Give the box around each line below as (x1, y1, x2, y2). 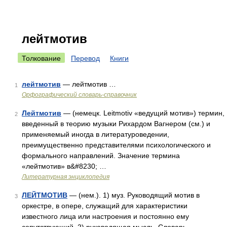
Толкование (22, 54, 61, 62)
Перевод (71, 54, 100, 62)
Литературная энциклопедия (22, 173, 109, 180)
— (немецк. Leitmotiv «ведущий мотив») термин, (61, 109, 224, 117)
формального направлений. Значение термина (22, 152, 180, 160)
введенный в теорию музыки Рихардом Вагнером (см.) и (22, 120, 210, 128)
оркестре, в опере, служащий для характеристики (22, 202, 187, 210)
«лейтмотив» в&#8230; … (22, 162, 106, 170)
